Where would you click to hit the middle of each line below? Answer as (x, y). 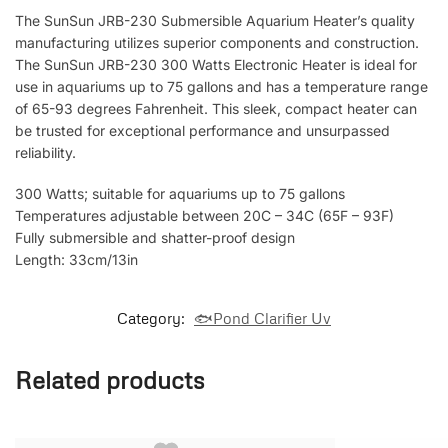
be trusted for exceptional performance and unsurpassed (202, 130)
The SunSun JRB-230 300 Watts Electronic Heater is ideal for (216, 64)
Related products (109, 379)
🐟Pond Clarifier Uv (262, 317)
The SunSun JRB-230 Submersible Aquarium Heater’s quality (215, 20)
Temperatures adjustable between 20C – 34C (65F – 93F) (204, 216)
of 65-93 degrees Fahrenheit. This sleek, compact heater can (216, 108)
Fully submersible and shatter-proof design (155, 238)
